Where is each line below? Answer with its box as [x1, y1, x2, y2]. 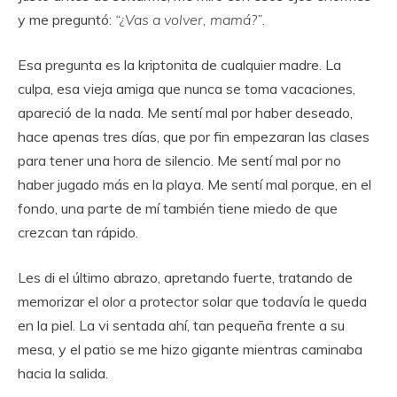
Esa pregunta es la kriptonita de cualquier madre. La [18, 55, 341, 74]
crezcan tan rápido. [18, 222, 138, 241]
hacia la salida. [18, 363, 108, 382]
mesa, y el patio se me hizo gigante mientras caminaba [18, 339, 362, 358]
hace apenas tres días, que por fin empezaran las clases [18, 127, 370, 145]
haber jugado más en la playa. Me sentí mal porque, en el [18, 175, 371, 193]
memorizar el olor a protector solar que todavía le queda [18, 292, 367, 310]
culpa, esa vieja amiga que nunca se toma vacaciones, [18, 79, 355, 97]
